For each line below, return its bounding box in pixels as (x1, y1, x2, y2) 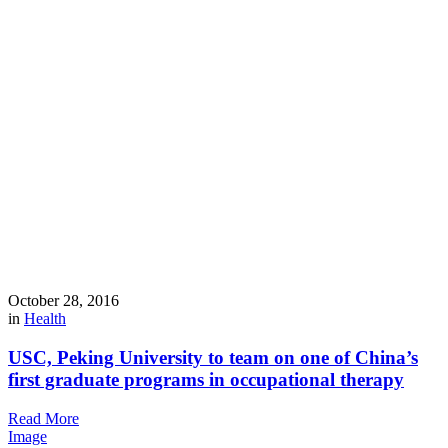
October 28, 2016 (8, 292, 119, 310)
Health (24, 310, 66, 328)
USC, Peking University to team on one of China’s (8, 347, 418, 369)
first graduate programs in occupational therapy (8, 369, 404, 391)
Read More (8, 409, 79, 427)
